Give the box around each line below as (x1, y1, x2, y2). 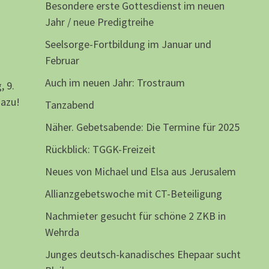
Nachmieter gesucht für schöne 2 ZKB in (44, 209, 226, 223)
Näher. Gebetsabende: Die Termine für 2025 (44, 120, 240, 134)
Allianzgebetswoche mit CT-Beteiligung (44, 187, 222, 201)
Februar (44, 53, 79, 68)
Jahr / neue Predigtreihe (44, 15, 154, 29)
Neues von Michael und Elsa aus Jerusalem (44, 165, 236, 179)
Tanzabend (44, 98, 94, 112)
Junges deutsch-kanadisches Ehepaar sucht (44, 247, 241, 262)
